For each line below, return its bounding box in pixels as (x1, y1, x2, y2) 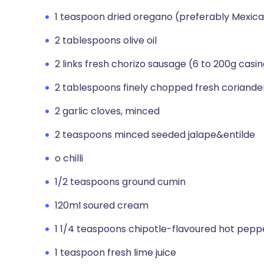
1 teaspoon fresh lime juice (55, 246, 176, 259)
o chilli (55, 151, 83, 165)
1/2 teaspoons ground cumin (55, 175, 186, 189)
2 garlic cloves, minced (55, 104, 160, 118)
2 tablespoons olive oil (55, 34, 157, 47)
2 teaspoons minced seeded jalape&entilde (55, 128, 255, 141)
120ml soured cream (55, 199, 148, 212)
